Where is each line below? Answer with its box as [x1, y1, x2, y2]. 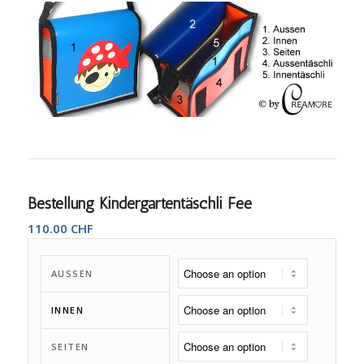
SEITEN [50, 340, 89, 353]
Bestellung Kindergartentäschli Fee [27, 193, 252, 213]
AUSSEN [50, 266, 93, 279]
